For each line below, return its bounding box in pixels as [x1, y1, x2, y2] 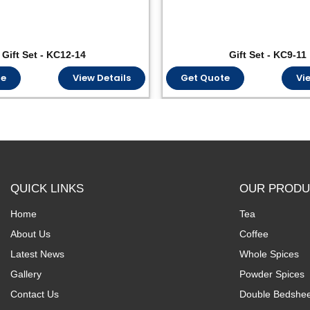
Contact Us [10, 289, 60, 300]
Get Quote [181, 71, 230, 84]
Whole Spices [239, 248, 300, 259]
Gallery [10, 268, 42, 280]
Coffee [239, 228, 269, 239]
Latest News [10, 248, 65, 259]
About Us [10, 228, 51, 239]
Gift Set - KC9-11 [228, 49, 307, 60]
